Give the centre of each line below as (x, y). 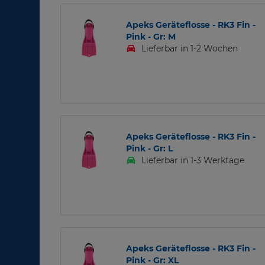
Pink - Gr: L (149, 149)
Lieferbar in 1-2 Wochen (189, 49)
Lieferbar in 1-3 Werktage (192, 161)
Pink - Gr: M (151, 37)
